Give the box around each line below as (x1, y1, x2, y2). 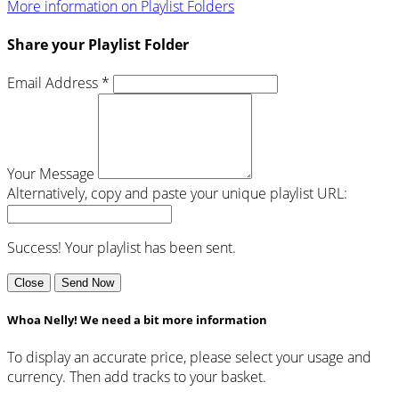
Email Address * (7, 73, 110, 94)
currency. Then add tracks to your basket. (7, 367, 266, 387)
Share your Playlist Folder (7, 34, 189, 54)
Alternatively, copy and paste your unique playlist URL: (7, 183, 347, 204)
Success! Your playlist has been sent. (7, 238, 236, 258)
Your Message (7, 164, 94, 184)
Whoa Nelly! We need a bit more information (7, 312, 267, 329)
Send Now (61, 276, 114, 290)
